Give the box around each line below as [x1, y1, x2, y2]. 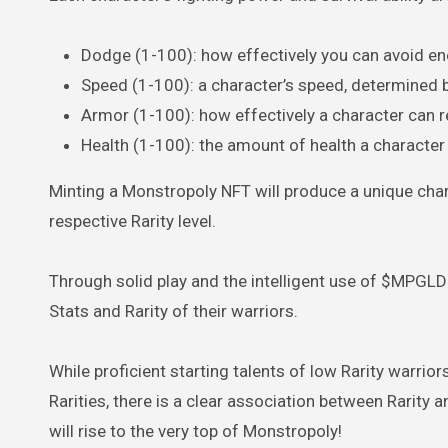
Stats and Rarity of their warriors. [49, 300, 298, 321]
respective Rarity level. [49, 210, 216, 231]
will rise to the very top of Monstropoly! [49, 420, 342, 441]
